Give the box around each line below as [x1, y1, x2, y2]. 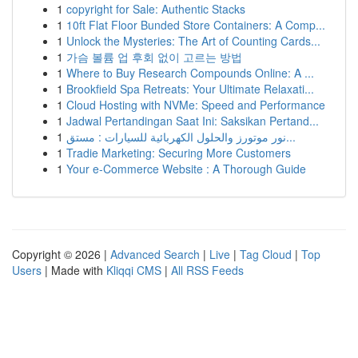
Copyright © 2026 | [12, 246, 110, 262]
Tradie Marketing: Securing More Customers [66, 145, 291, 161]
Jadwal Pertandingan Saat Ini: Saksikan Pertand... [66, 113, 319, 129]
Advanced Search [110, 246, 200, 262]
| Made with [42, 262, 106, 278]
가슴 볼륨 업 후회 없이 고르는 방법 [66, 49, 242, 65]
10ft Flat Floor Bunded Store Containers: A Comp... [66, 17, 325, 33]
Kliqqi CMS [106, 262, 161, 278]
